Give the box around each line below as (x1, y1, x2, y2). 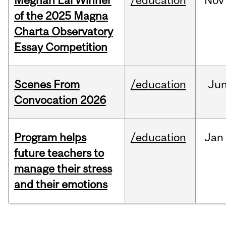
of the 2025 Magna (14, 9, 108, 23)
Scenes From (14, 78, 80, 91)
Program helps (14, 131, 86, 144)
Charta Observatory (14, 25, 113, 38)
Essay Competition (14, 40, 107, 54)
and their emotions (14, 178, 107, 191)
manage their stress (14, 162, 112, 176)
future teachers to (14, 146, 104, 160)
